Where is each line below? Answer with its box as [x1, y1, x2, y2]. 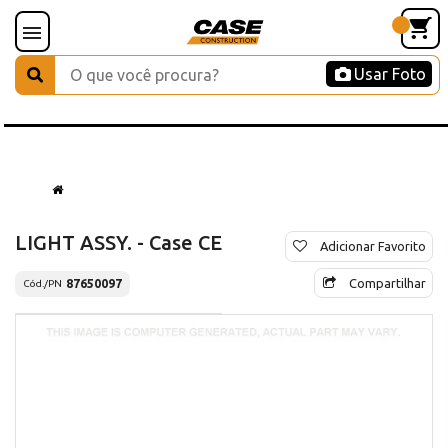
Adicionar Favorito [320, 238, 426, 253]
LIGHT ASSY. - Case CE [15, 230, 222, 254]
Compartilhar [349, 275, 426, 290]
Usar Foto [354, 65, 426, 83]
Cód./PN [23, 278, 62, 290]
